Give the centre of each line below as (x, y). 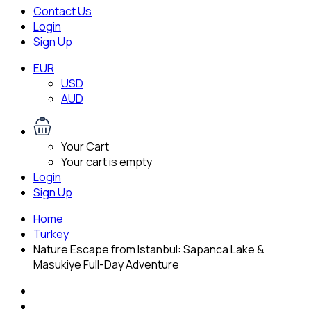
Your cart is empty (107, 162)
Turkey (51, 234)
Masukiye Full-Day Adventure (106, 264)
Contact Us (62, 11)
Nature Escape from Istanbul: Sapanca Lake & (149, 249)
